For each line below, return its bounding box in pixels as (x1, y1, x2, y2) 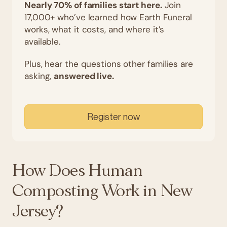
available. (24, 36, 61, 47)
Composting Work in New (12, 182, 193, 200)
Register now (87, 111, 140, 122)
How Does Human (12, 162, 143, 179)
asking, (24, 70, 54, 82)
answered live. (54, 70, 114, 82)
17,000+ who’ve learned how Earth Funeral (24, 12, 192, 23)
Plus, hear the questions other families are (24, 58, 193, 69)
